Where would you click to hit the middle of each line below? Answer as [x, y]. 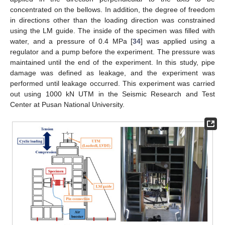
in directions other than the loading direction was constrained [113, 20]
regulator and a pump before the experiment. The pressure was [113, 52]
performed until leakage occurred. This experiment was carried [113, 84]
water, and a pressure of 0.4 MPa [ [72, 41]
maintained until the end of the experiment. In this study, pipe [113, 63]
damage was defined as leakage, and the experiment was [113, 73]
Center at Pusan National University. [67, 105]
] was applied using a [178, 41]
